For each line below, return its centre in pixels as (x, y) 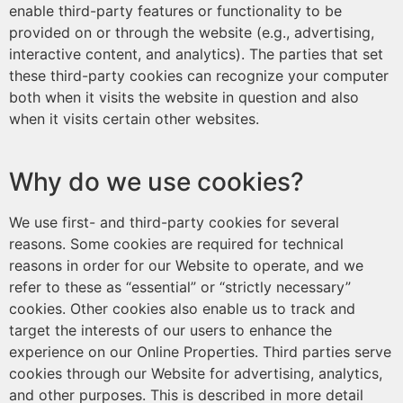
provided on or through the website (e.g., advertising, (192, 32)
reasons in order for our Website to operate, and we (186, 265)
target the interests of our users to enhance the (170, 330)
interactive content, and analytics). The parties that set (196, 54)
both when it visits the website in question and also (184, 97)
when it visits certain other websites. (134, 119)
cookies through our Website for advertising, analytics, (196, 373)
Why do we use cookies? (157, 182)
